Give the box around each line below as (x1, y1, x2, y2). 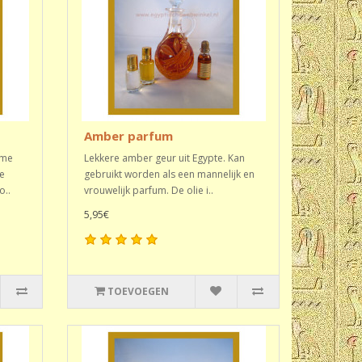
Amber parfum (84, 128, 174, 144)
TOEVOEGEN (107, 284, 169, 298)
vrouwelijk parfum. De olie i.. (84, 183, 214, 197)
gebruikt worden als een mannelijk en (84, 167, 255, 181)
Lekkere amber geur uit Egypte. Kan (84, 151, 246, 165)
